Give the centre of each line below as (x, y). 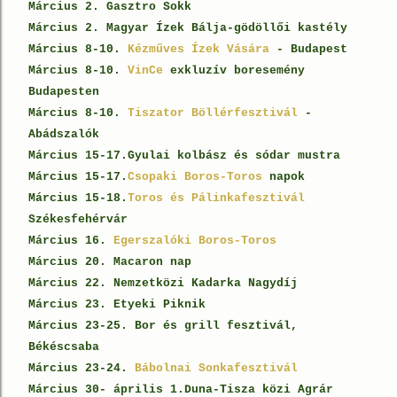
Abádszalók (64, 134)
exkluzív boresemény (234, 70)
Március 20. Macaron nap (110, 262)
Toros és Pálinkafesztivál (216, 198)
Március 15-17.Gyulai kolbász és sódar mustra (184, 156)
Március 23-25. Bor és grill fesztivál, (163, 326)
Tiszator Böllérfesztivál (213, 113)
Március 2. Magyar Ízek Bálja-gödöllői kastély (191, 28)
